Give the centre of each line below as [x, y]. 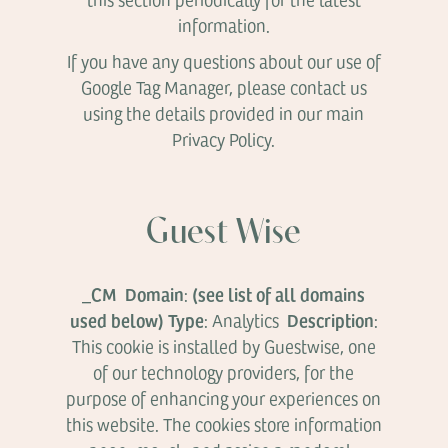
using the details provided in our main [224, 113]
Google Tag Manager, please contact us [223, 87]
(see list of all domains [279, 293]
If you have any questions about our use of [223, 61]
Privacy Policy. [224, 139]
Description [330, 319]
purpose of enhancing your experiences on [224, 398]
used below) [116, 319]
